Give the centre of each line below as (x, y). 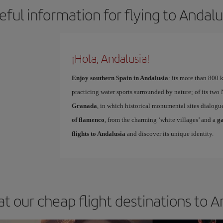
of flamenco (88, 119)
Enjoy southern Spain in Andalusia (120, 78)
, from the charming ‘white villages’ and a (161, 119)
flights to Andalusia (98, 133)
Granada (84, 106)
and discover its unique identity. (169, 133)
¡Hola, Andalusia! (111, 58)
